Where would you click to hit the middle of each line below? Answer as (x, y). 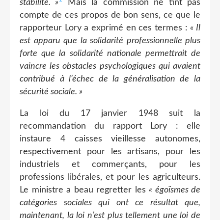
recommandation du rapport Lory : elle (110, 126)
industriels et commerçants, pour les (110, 164)
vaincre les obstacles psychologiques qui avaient (110, 66)
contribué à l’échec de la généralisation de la (110, 79)
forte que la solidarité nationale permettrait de (110, 53)
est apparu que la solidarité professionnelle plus (110, 41)
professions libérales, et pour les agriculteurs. (110, 177)
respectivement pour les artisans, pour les (110, 151)
